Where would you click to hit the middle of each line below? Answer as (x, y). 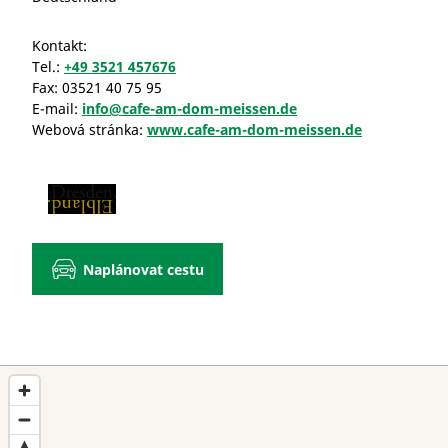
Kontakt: (59, 46)
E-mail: (57, 109)
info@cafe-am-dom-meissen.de (189, 109)
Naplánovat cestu (143, 269)
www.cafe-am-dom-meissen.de (254, 130)
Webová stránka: (89, 130)
